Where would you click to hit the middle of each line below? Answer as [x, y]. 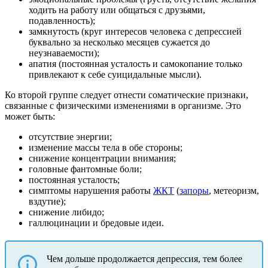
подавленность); [62, 20]
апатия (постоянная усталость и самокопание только [135, 63]
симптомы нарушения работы [91, 190]
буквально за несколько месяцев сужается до [119, 42]
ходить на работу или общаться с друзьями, [117, 10]
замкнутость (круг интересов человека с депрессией [135, 31]
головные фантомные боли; [85, 169]
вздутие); [47, 201]
